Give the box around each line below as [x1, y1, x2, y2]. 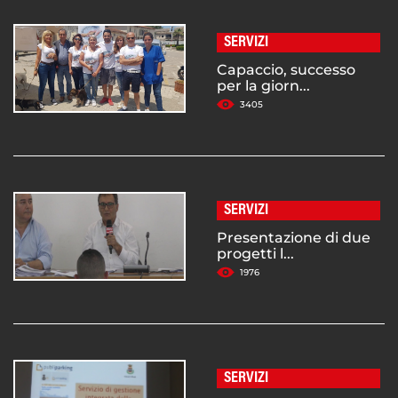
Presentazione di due [217, 229, 370, 247]
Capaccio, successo [217, 61, 355, 79]
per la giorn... [217, 77, 310, 95]
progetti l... [217, 245, 294, 263]
